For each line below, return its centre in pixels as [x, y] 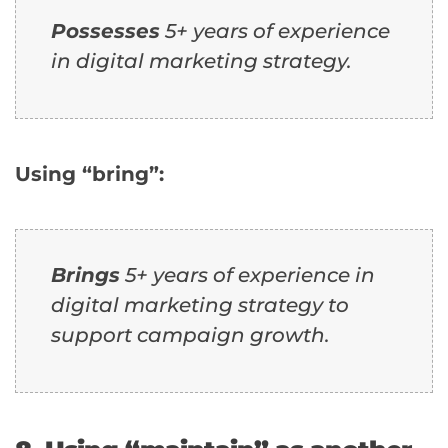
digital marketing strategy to [200, 305]
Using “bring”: [89, 174]
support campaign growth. [190, 335]
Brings [85, 275]
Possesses [105, 31]
